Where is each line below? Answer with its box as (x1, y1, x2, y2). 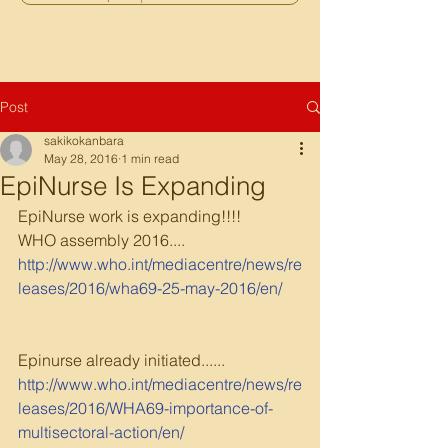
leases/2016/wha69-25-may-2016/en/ (18, 278, 282, 298)
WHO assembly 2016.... (18, 230, 185, 250)
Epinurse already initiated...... (18, 350, 225, 370)
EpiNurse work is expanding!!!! (18, 206, 241, 226)
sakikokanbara (44, 133, 124, 148)
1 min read (121, 151, 179, 166)
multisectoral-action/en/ (18, 422, 184, 442)
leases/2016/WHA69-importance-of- (18, 398, 273, 418)
